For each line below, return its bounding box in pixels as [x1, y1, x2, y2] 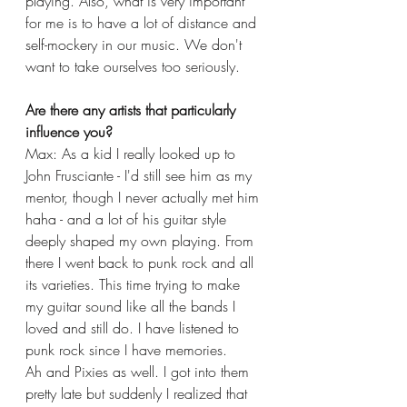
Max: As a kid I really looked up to [25, 143, 240, 164]
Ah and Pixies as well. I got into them [25, 361, 253, 382]
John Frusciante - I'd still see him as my [25, 164, 256, 185]
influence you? [25, 121, 113, 142]
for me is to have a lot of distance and [25, 12, 261, 33]
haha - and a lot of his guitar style [25, 208, 231, 229]
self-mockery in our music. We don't [25, 34, 246, 55]
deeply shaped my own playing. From [25, 230, 258, 251]
